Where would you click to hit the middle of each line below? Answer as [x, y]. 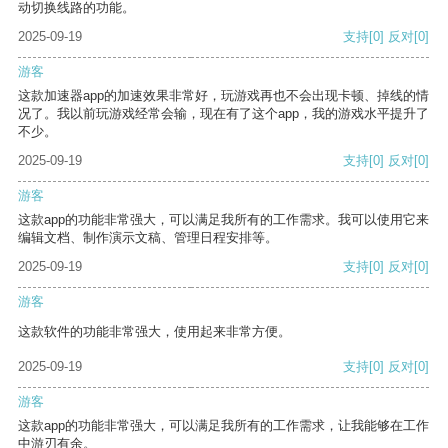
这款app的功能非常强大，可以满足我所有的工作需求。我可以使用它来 [223, 220]
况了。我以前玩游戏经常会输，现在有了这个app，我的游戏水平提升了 [223, 114]
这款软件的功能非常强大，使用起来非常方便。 [154, 332]
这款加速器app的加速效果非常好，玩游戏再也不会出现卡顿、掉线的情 [223, 96]
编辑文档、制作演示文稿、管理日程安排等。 [148, 238]
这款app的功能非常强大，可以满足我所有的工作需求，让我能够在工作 [223, 426]
